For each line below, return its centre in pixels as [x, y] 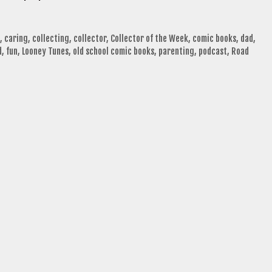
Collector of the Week [149, 39]
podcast [213, 52]
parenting [176, 52]
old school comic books [114, 52]
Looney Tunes [45, 52]
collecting [50, 39]
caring [16, 39]
